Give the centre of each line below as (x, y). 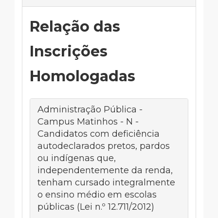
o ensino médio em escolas (97, 195)
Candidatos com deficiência (99, 134)
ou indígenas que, (77, 158)
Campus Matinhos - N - (88, 122)
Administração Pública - (90, 109)
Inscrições (69, 51)
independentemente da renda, (105, 170)
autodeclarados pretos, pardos (104, 146)
